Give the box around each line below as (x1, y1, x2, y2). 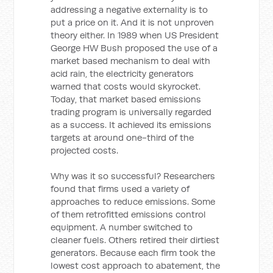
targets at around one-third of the (51, 132, 194, 143)
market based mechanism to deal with (51, 55, 211, 66)
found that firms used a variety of (51, 183, 190, 194)
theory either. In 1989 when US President (51, 29, 219, 41)
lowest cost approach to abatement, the (51, 260, 221, 271)
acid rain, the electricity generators (51, 68, 194, 79)
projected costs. (51, 144, 119, 156)
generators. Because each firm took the (51, 247, 216, 258)
